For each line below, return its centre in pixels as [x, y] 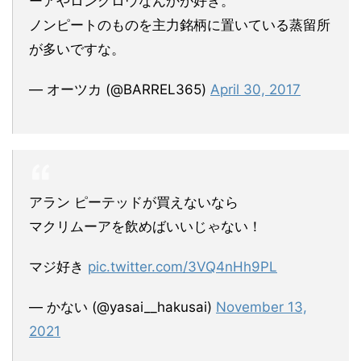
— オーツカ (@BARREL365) [120, 89]
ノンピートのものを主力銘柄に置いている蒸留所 [180, 25]
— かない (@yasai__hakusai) [122, 307]
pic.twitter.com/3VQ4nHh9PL [183, 266]
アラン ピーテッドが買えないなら [134, 202]
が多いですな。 [77, 49]
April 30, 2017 [255, 89]
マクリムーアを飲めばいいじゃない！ [145, 226]
